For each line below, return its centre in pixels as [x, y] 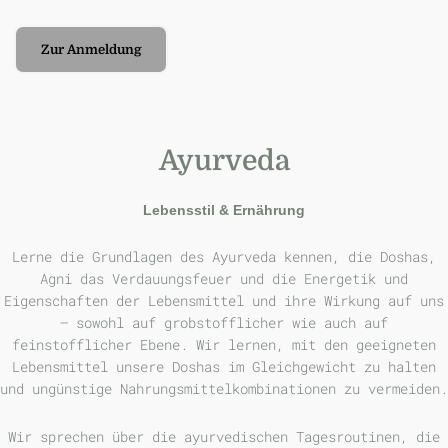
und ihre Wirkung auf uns [348, 301]
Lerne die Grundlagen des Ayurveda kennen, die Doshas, [224, 257]
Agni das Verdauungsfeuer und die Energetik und [224, 279]
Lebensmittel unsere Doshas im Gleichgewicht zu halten [224, 367]
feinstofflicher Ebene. [100, 345]
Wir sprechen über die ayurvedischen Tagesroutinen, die [224, 436]
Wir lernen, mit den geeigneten [312, 345]
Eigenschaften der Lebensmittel [128, 301]
